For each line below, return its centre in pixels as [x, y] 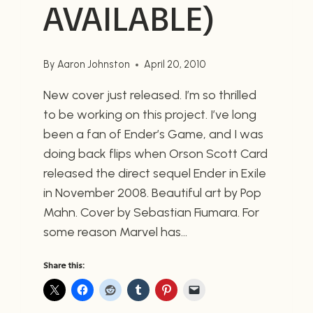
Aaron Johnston [93, 65]
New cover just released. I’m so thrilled [150, 95]
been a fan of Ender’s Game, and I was [154, 134]
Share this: [64, 266]
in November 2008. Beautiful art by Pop [153, 193]
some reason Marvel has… [116, 232]
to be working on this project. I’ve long [150, 115]
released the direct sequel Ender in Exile [155, 174]
